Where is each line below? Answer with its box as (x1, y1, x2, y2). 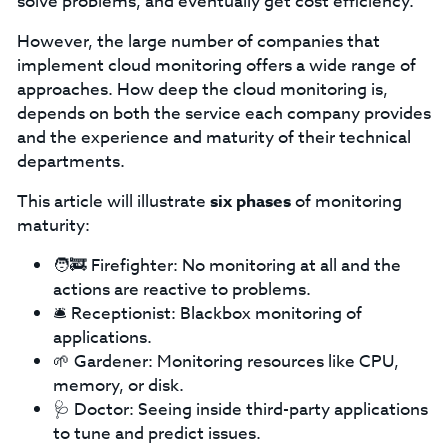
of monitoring (290, 189, 402, 214)
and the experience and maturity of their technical (16, 125, 411, 150)
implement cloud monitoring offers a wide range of (16, 53, 416, 78)
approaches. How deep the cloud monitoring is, (16, 77, 388, 102)
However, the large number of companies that (16, 29, 380, 54)
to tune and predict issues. (52, 421, 261, 446)
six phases (209, 189, 291, 214)
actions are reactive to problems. (52, 277, 311, 302)
